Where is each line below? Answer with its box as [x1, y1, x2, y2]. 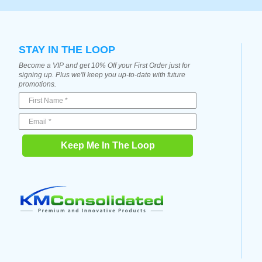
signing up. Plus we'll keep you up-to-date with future [19, 70, 185, 79]
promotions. [19, 80, 56, 88]
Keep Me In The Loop [60, 140, 155, 150]
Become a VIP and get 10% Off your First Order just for [19, 61, 190, 70]
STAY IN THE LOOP [19, 43, 115, 56]
